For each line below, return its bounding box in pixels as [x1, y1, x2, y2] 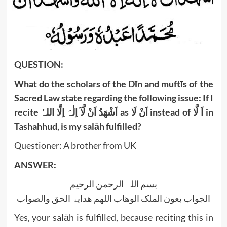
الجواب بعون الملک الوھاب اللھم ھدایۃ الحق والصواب [17, 192, 210, 204]
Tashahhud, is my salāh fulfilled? [14, 120, 141, 132]
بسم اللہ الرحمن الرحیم [70, 178, 157, 190]
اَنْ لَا [131, 106, 148, 118]
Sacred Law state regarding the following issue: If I [14, 92, 213, 103]
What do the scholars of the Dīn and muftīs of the [14, 78, 213, 89]
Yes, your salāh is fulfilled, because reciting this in [14, 211, 213, 223]
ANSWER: [14, 159, 56, 170]
